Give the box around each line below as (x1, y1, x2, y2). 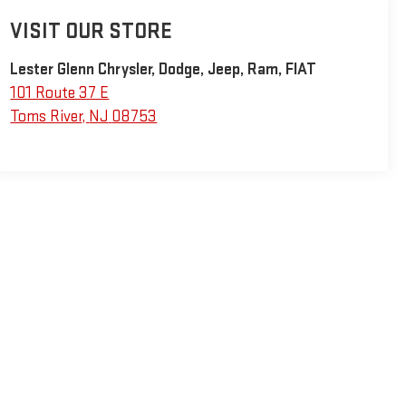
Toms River (10, 107, 82, 127)
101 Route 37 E (10, 83, 110, 103)
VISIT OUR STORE (10, 18, 173, 45)
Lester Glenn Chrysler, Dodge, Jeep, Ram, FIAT (10, 60, 317, 80)
